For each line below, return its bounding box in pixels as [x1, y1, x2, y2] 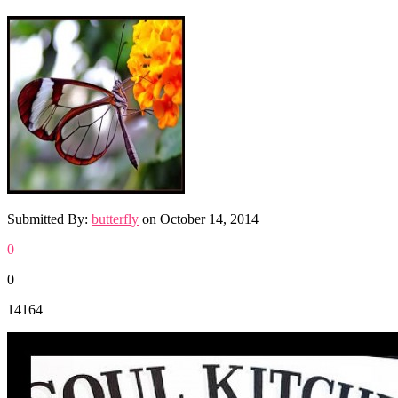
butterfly [92, 211, 139, 227]
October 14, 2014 [160, 211, 259, 227]
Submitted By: [7, 211, 92, 227]
